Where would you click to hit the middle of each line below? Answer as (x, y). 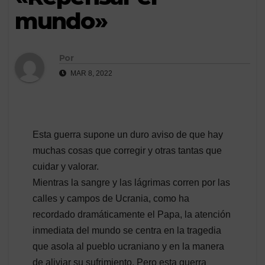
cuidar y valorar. (66, 166)
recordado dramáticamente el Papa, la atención (132, 214)
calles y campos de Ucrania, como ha (111, 198)
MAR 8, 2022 (91, 73)
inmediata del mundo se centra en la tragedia (127, 230)
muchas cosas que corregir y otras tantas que (127, 150)
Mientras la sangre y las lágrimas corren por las (131, 182)
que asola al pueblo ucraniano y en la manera (128, 246)
